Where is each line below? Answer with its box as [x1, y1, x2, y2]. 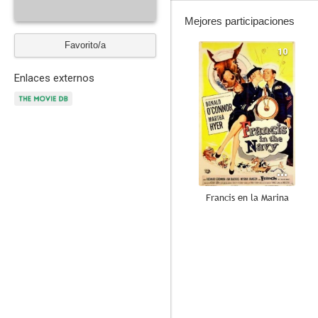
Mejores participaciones [185, 15, 295, 27]
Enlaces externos [14, 72, 94, 84]
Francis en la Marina [205, 191, 289, 204]
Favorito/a [65, 40, 106, 50]
